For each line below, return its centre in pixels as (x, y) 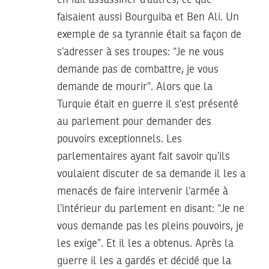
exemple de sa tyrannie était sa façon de (149, 35)
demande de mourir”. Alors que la (135, 87)
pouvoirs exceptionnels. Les (119, 139)
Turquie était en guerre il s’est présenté (148, 104)
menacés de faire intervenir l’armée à (143, 191)
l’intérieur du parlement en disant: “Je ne (151, 209)
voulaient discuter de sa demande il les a (151, 174)
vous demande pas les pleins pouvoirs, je (150, 226)
